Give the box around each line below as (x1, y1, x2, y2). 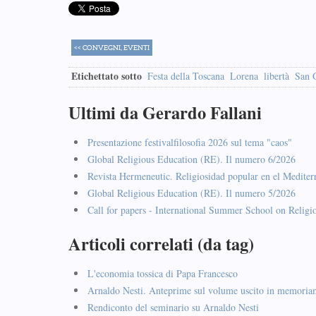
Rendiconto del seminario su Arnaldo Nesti (87, 300, 259, 314)
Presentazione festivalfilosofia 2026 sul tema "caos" (87, 135, 292, 149)
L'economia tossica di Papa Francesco (87, 267, 238, 280)
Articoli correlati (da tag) (68, 231, 254, 256)
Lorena (230, 69, 258, 83)
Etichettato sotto (71, 68, 142, 83)
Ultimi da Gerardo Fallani (68, 100, 262, 125)
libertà (264, 69, 289, 83)
